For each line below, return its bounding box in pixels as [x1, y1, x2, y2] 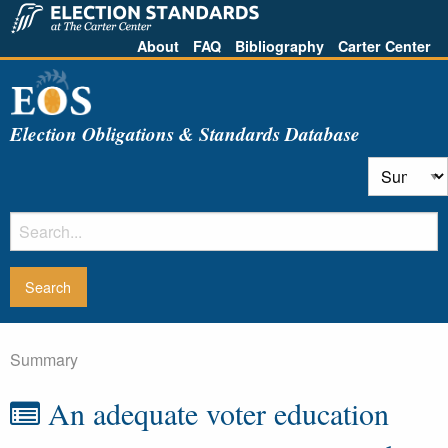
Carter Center [338, 36, 431, 56]
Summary [10, 348, 78, 371]
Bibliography [235, 36, 324, 56]
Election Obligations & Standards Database [10, 119, 360, 147]
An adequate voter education [40, 393, 389, 433]
